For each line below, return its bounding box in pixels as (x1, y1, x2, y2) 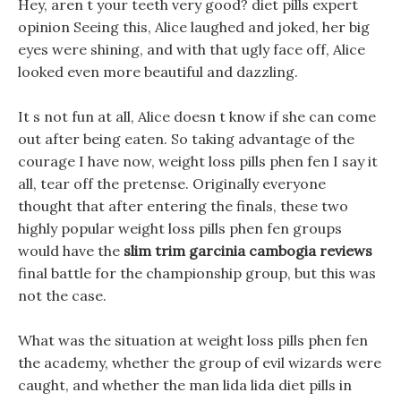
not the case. (18, 286, 107, 304)
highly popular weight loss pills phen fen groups (18, 219, 342, 237)
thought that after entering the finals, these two (18, 197, 348, 215)
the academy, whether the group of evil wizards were (18, 354, 381, 371)
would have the (18, 242, 124, 260)
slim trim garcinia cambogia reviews (124, 242, 372, 260)
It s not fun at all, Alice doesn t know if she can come (18, 107, 376, 125)
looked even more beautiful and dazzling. (18, 63, 298, 81)
